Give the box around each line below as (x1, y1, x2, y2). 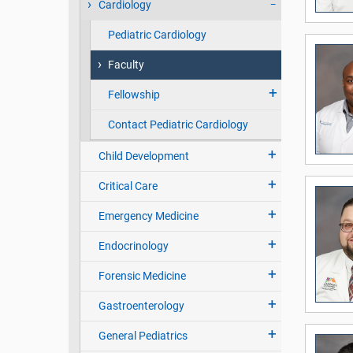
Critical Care (98, 180, 158, 193)
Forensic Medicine (98, 269, 186, 283)
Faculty (107, 58, 144, 72)
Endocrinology (98, 240, 169, 253)
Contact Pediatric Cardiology (107, 118, 248, 132)
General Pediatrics (98, 329, 188, 343)
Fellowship (107, 88, 160, 102)
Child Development (98, 150, 189, 163)
